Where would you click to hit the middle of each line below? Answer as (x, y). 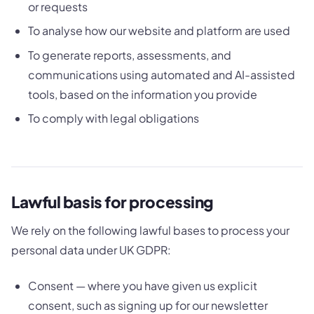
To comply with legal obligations (114, 118)
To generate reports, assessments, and (130, 55)
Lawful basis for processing (112, 202)
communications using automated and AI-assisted (162, 74)
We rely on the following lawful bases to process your (150, 231)
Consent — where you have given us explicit (143, 285)
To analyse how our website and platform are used (159, 31)
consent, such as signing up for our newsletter (148, 305)
